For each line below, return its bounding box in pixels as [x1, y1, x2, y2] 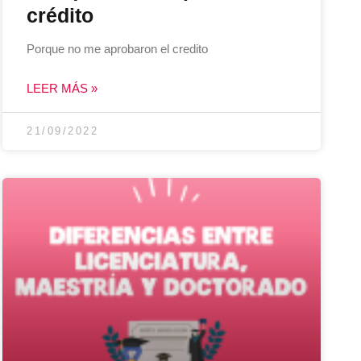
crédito [27, 3, 94, 27]
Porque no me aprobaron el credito [27, 41, 209, 56]
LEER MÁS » [27, 81, 98, 95]
